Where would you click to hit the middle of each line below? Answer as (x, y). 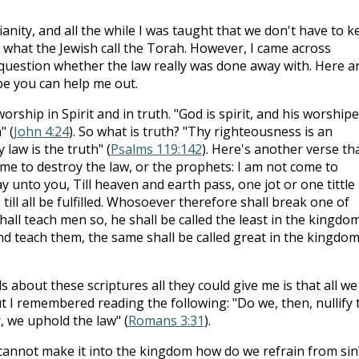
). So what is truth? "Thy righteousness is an (200, 131)
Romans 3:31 (166, 320)
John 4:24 (41, 131)
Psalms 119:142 (156, 149)
